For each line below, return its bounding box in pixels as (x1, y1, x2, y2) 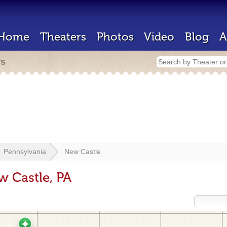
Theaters (40, 30, 86, 44)
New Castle (64, 147, 101, 156)
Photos (97, 30, 134, 44)
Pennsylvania (4, 147, 46, 156)
